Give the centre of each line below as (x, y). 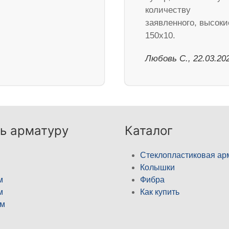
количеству (168, 10)
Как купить (160, 192)
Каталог (149, 131)
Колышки (157, 168)
